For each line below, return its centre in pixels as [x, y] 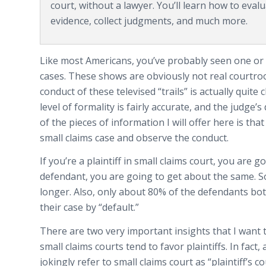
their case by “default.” [89, 208]
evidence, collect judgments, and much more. [149, 21]
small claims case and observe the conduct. [134, 137]
